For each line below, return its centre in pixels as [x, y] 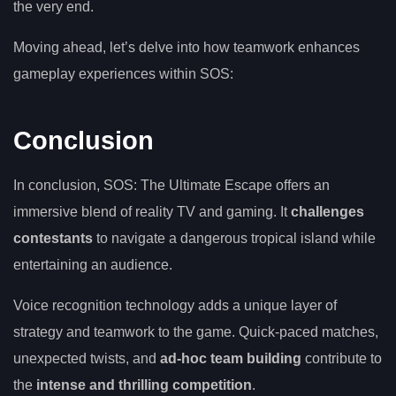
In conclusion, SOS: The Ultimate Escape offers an [171, 186]
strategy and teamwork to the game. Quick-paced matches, [196, 332]
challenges [327, 212]
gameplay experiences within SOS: [123, 74]
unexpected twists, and [87, 359]
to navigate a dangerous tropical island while [234, 239]
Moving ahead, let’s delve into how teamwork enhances [187, 48]
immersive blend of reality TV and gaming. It [152, 212]
